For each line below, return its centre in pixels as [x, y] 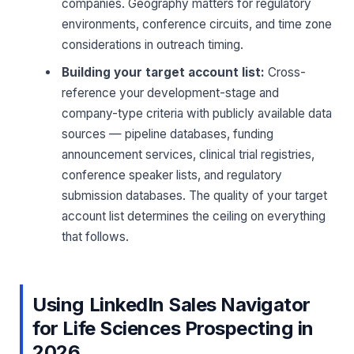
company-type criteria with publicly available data [197, 113]
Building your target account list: [164, 72]
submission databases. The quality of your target [195, 196]
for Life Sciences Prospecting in [173, 328]
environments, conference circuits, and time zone [197, 24]
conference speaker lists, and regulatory [172, 175]
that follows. [96, 237]
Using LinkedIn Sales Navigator [171, 304]
